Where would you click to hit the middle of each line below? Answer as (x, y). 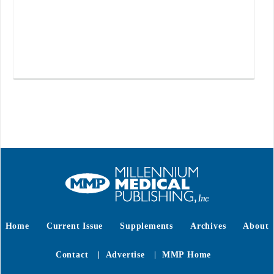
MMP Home (187, 254)
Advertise (125, 254)
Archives (208, 226)
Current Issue (75, 226)
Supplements (146, 226)
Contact (72, 254)
